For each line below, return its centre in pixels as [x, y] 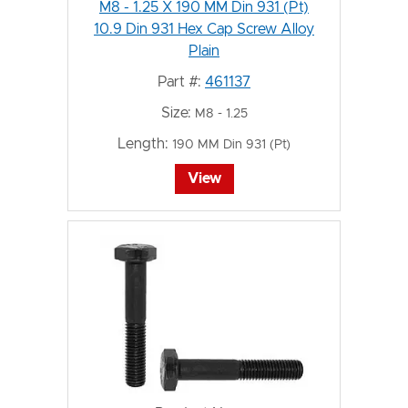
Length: [143, 143]
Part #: [179, 82]
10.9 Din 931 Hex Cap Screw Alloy [204, 29]
